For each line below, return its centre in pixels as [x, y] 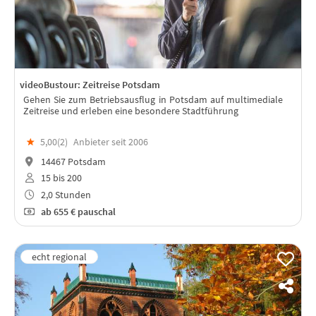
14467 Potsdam [72, 161]
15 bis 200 [60, 178]
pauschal [96, 211]
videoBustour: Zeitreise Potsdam [90, 85]
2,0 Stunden [65, 195]
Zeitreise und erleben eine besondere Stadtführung [131, 111]
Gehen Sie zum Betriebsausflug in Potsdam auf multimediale [153, 100]
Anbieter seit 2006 [111, 141]
